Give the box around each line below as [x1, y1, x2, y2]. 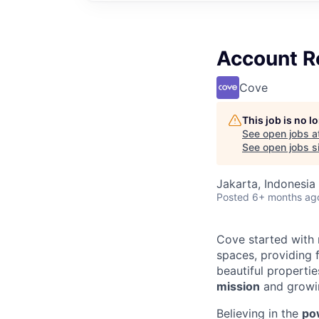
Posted [216, 191, 249, 203]
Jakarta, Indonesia [216, 177, 315, 191]
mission [216, 279, 260, 293]
